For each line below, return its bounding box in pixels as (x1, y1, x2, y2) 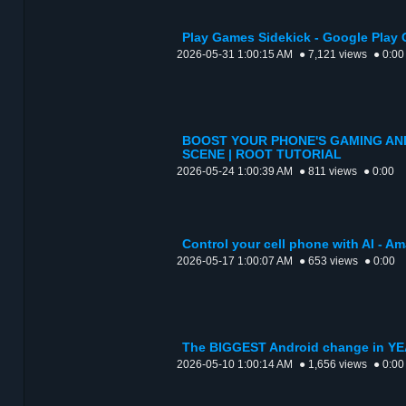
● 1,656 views (299, 358, 367, 372)
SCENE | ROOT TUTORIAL (182, 148, 342, 162)
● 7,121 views (299, 48, 367, 62)
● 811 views (299, 165, 357, 179)
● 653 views (299, 255, 358, 268)
